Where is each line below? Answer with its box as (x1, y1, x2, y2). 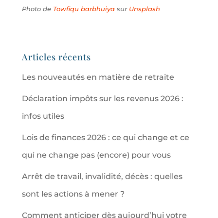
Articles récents (21, 51, 91, 63)
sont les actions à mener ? (21, 189, 125, 199)
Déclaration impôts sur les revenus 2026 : (21, 93, 183, 103)
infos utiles (21, 111, 64, 121)
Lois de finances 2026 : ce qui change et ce (21, 132, 189, 142)
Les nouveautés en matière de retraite (21, 72, 174, 82)
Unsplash (128, 4, 160, 13)
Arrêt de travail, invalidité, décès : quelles (21, 171, 182, 181)
